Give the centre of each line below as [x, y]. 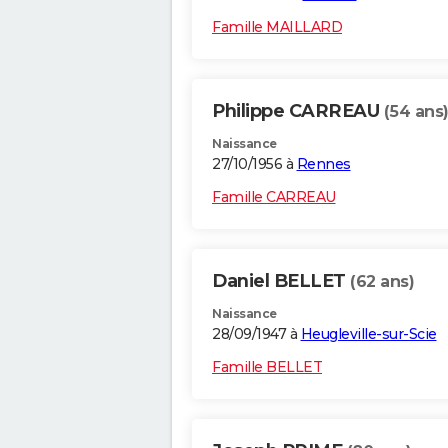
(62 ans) [382, 282]
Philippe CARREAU [298, 111]
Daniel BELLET [281, 281]
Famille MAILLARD [277, 27]
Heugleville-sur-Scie [368, 334]
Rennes [323, 164]
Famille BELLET [267, 367]
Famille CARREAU [274, 197]
